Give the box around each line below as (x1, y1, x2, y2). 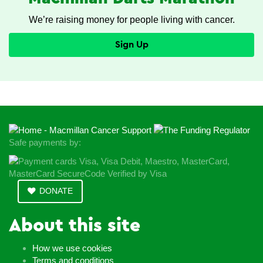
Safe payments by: (9, 137, 81, 148)
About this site (9, 215, 140, 235)
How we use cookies (32, 243, 112, 254)
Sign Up (114, 40, 149, 50)
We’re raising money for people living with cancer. (28, 14, 235, 25)
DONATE (39, 187, 73, 196)
